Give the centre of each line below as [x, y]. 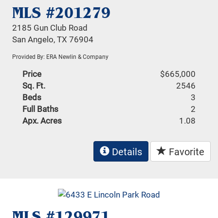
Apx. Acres [42, 120]
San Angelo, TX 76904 [53, 39]
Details [126, 151]
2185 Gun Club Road [50, 27]
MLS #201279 [62, 12]
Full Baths [41, 109]
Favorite [185, 151]
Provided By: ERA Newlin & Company [61, 56]
